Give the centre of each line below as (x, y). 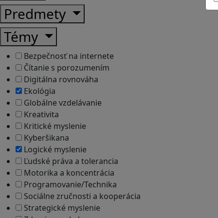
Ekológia (39, 91)
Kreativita (40, 114)
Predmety (36, 13)
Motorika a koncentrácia (68, 173)
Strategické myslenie (61, 208)
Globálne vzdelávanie (62, 102)
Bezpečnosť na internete (68, 56)
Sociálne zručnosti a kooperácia (81, 196)
